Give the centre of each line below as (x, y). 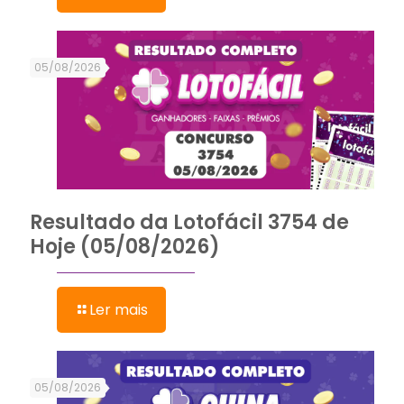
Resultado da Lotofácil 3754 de (189, 222)
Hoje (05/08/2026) (125, 246)
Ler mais (119, 309)
